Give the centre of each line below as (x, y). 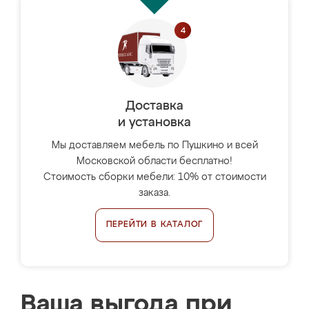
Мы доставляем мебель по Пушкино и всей (154, 146)
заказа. (154, 193)
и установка (154, 123)
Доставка (154, 106)
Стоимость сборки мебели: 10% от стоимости (154, 177)
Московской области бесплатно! (154, 161)
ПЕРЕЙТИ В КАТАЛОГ (154, 225)
